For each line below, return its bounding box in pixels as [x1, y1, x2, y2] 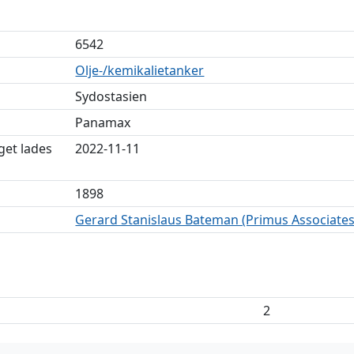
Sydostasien [75, 88, 148, 105]
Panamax [75, 114, 131, 131]
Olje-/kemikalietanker [75, 62, 205, 79]
